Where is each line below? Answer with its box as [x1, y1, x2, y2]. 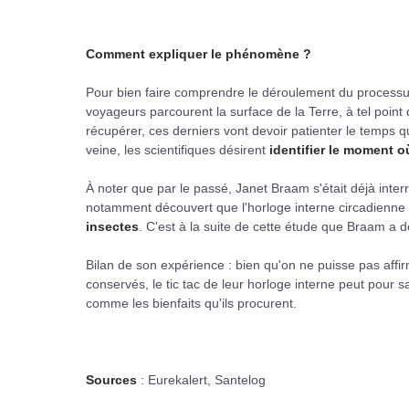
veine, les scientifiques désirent [86, 142, 269, 157]
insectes [86, 219, 139, 234]
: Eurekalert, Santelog [137, 372, 266, 387]
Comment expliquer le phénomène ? [86, 47, 311, 61]
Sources [86, 372, 137, 387]
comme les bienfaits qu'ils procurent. [86, 296, 297, 310]
